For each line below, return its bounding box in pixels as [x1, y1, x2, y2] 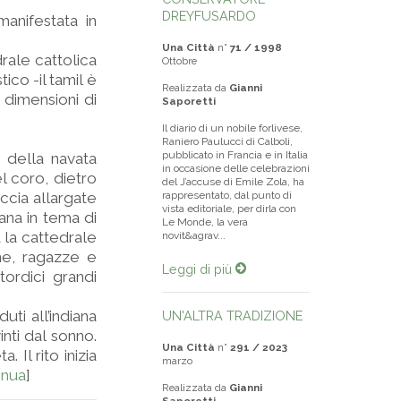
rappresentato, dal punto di [162, 189, 292, 201]
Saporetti [162, 95, 216, 107]
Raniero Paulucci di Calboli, [162, 135, 293, 148]
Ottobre [162, 55, 197, 67]
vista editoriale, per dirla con [162, 202, 296, 215]
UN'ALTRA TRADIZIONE [162, 308, 303, 323]
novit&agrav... [162, 229, 226, 242]
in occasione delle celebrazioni [162, 162, 310, 175]
